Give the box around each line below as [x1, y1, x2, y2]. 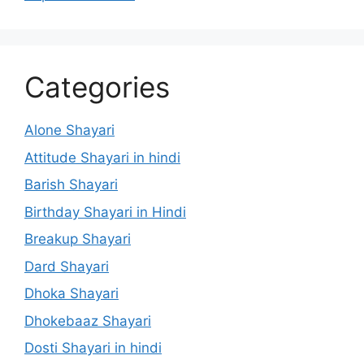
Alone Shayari [24, 122, 115, 138]
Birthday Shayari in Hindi [24, 203, 186, 220]
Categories [24, 70, 170, 104]
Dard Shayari [24, 258, 109, 275]
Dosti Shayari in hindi [24, 340, 162, 356]
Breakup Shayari [24, 231, 131, 247]
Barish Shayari [24, 176, 118, 193]
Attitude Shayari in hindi [24, 149, 180, 166]
